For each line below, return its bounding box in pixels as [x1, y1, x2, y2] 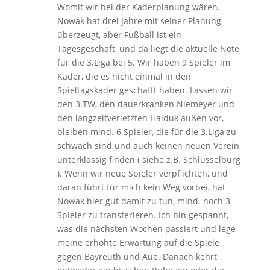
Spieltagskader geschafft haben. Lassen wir [57, 84, 233, 96]
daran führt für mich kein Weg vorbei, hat [57, 181, 225, 193]
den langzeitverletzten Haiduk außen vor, [57, 111, 224, 124]
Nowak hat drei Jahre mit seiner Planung [57, 14, 221, 27]
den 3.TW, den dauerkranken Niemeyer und [57, 98, 234, 110]
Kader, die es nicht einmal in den [57, 70, 191, 82]
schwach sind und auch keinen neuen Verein [57, 139, 239, 151]
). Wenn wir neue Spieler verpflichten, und [57, 167, 228, 179]
